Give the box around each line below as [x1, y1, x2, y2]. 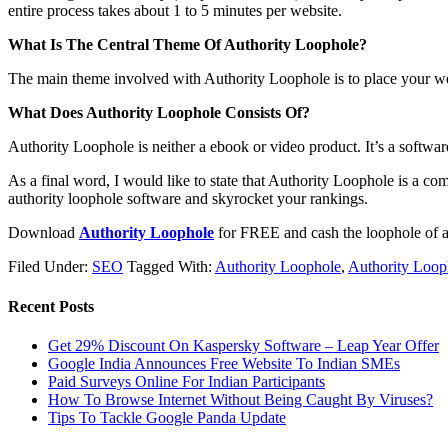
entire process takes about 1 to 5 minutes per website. [8, 2, 342, 20]
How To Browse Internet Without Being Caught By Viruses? [48, 390, 433, 408]
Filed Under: [8, 258, 92, 276]
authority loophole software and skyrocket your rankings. [8, 190, 368, 208]
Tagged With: [127, 258, 215, 276]
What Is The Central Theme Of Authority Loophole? [8, 36, 367, 54]
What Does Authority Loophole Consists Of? [8, 104, 310, 122]
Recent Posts [8, 297, 94, 315]
